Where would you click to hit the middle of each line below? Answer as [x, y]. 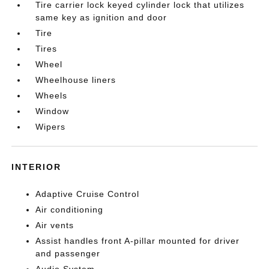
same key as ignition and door [101, 17]
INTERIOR [37, 167]
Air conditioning [70, 210]
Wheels [52, 95]
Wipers [51, 127]
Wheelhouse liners [76, 80]
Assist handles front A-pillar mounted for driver [138, 241]
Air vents [55, 225]
